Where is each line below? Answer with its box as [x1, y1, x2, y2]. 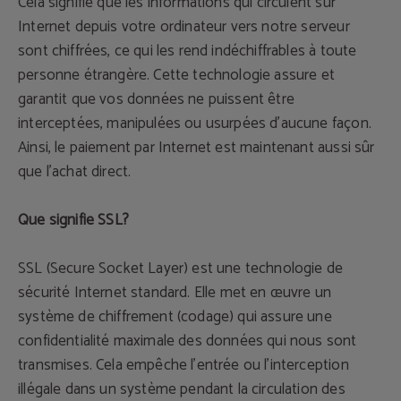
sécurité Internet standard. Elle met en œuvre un [18, 280, 332, 305]
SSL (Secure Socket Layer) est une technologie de [18, 256, 344, 281]
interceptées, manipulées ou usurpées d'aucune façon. [18, 111, 371, 136]
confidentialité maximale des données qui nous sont [18, 328, 357, 354]
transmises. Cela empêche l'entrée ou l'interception [18, 353, 349, 378]
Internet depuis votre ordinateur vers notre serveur [18, 14, 350, 39]
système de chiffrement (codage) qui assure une [18, 304, 332, 329]
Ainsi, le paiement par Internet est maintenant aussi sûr [18, 135, 375, 160]
